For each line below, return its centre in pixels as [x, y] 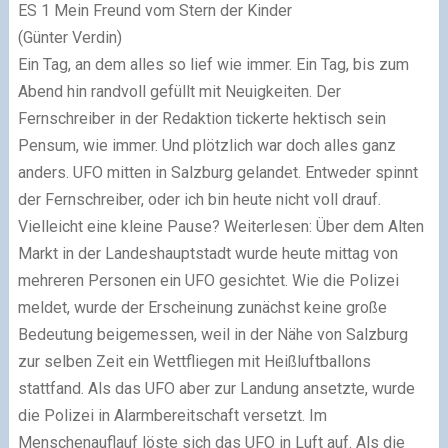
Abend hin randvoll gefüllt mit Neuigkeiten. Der [179, 91]
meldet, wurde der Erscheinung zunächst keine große [202, 307]
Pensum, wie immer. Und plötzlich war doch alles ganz [206, 145]
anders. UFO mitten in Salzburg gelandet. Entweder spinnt [217, 172]
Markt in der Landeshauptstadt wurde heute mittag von [207, 253]
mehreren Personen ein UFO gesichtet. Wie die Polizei [208, 280]
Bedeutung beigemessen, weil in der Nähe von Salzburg [212, 334]
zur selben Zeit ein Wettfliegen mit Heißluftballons [194, 361]
